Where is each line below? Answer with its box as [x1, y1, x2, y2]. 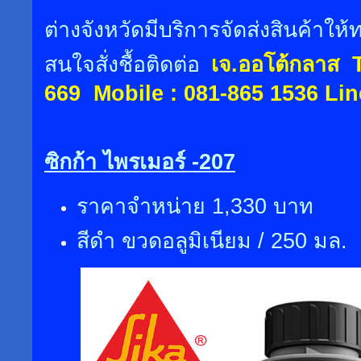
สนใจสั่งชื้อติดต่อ [44, 52, 200, 77]
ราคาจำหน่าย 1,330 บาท [77, 194, 313, 218]
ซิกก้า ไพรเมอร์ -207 [44, 150, 235, 174]
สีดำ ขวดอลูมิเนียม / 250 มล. [77, 229, 347, 253]
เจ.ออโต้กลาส [211, 52, 339, 77]
